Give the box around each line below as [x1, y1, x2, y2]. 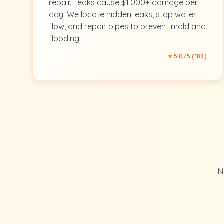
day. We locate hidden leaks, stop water [49, 9, 196, 19]
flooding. [49, 33, 81, 43]
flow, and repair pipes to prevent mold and [49, 21, 206, 31]
